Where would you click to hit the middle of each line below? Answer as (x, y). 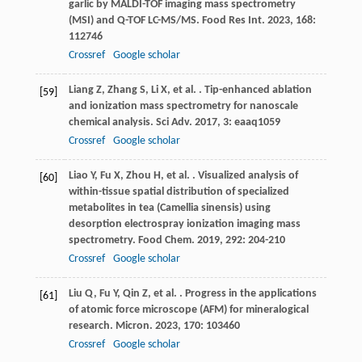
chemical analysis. (112, 123)
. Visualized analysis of (244, 176)
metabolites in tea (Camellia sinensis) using (169, 208)
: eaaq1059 (254, 123)
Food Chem (164, 241)
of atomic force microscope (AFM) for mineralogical (188, 310)
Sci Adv (172, 123)
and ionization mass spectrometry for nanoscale (183, 107)
